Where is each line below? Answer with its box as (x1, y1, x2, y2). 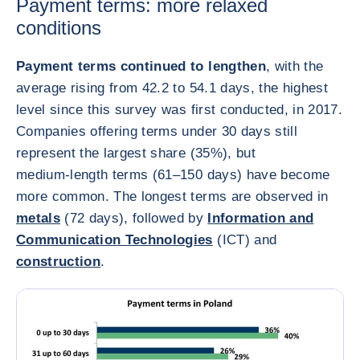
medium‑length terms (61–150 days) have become (16, 167, 330, 182)
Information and (207, 211, 314, 226)
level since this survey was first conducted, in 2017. (16, 102, 343, 117)
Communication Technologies (16, 232, 213, 247)
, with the (265, 59, 324, 74)
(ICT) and (212, 232, 277, 247)
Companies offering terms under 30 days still (16, 124, 297, 139)
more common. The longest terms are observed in (16, 189, 329, 204)
